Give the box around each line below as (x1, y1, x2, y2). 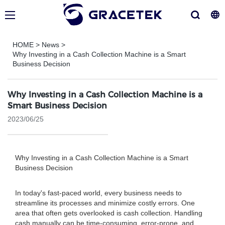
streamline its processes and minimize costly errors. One (15, 199, 195, 207)
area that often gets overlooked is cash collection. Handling (15, 209, 202, 217)
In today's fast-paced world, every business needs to (15, 189, 182, 197)
